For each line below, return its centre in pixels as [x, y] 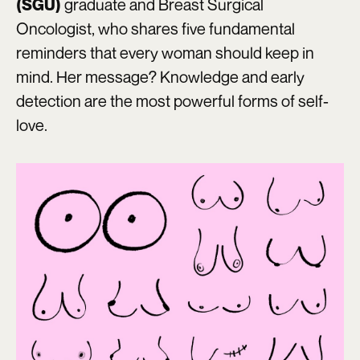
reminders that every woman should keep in [165, 53]
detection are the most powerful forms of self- [172, 101]
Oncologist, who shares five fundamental [155, 29]
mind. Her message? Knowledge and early [160, 77]
